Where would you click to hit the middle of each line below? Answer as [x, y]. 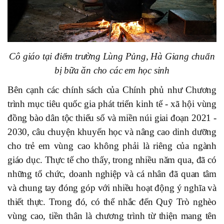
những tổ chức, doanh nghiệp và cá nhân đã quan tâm [112, 173]
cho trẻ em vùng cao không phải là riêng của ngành [112, 145]
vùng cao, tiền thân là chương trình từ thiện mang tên [112, 215]
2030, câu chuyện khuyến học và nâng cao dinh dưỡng [112, 131]
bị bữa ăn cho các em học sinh [112, 70]
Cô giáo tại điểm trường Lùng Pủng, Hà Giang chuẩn [112, 56]
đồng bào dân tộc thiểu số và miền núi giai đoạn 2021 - [112, 117]
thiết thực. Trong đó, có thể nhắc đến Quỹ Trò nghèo [112, 201]
